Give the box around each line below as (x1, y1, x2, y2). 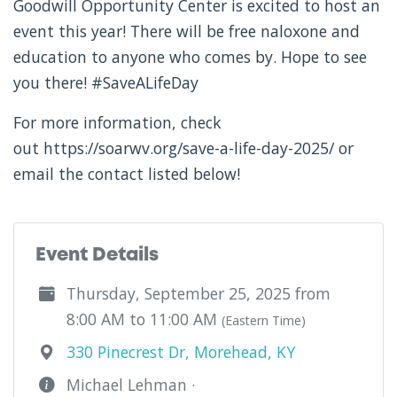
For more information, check (13, 111, 222, 133)
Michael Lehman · (66, 373, 195, 395)
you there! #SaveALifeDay (13, 71, 198, 93)
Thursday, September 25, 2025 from (66, 282, 331, 304)
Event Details (35, 246, 159, 264)
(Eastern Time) (222, 311, 306, 329)
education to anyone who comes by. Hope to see (13, 45, 367, 67)
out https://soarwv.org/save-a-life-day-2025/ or (13, 136, 354, 159)
